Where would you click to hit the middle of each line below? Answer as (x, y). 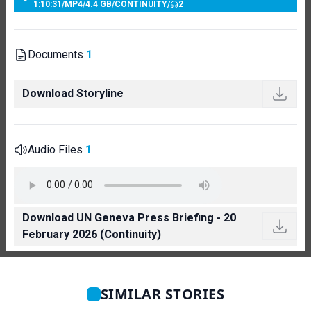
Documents (57, 54)
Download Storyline (73, 93)
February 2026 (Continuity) (92, 234)
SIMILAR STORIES (162, 294)
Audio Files (57, 149)
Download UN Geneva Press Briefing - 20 (129, 217)
